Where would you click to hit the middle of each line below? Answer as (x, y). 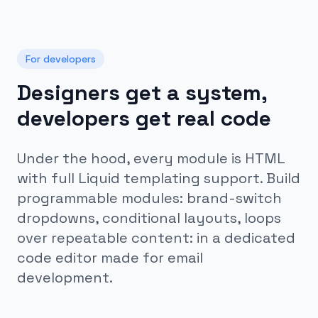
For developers (61, 59)
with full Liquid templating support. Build (159, 178)
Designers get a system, (142, 93)
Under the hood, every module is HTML (151, 158)
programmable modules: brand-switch (149, 198)
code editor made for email (110, 258)
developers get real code (144, 118)
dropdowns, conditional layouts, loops (149, 218)
